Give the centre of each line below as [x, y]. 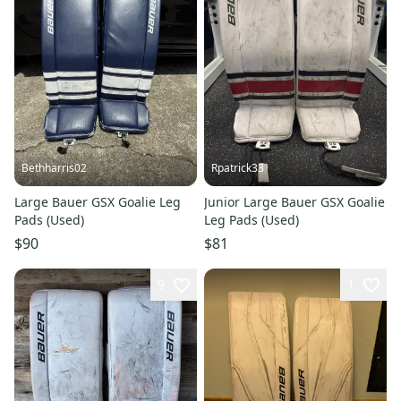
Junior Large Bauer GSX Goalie [294, 201]
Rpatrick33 [238, 167]
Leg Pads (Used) [252, 219]
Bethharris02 [54, 167]
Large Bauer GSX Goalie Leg [98, 201]
